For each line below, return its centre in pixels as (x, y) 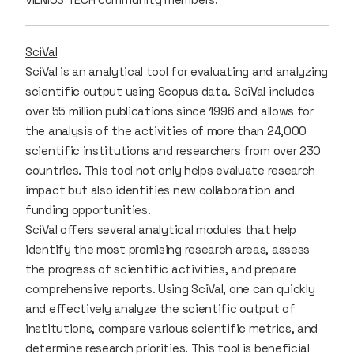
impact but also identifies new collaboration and (160, 190)
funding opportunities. (88, 209)
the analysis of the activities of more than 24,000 (166, 130)
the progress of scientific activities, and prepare (161, 269)
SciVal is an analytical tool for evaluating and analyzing (177, 71)
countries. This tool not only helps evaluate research (171, 170)
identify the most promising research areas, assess (168, 249)
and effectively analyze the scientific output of (160, 308)
